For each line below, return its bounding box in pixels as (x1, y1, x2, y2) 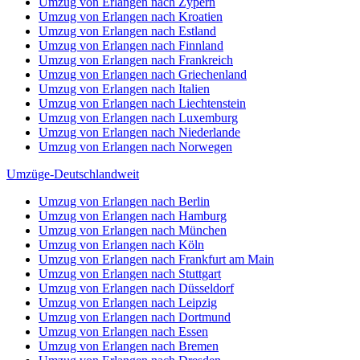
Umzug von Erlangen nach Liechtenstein (39, 96, 246, 110)
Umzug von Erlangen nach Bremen (39, 339, 219, 353)
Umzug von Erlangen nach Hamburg (39, 209, 227, 223)
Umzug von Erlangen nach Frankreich (39, 53, 233, 67)
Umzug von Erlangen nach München (39, 223, 227, 237)
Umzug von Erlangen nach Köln (39, 238, 204, 252)
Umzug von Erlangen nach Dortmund (39, 310, 231, 324)
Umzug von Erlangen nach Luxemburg (39, 111, 238, 125)
